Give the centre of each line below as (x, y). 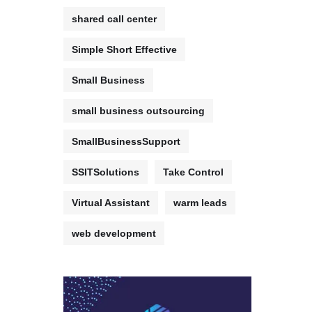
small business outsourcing (138, 111)
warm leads (200, 203)
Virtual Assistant (111, 203)
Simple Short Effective (124, 49)
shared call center (114, 19)
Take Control (193, 172)
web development (114, 233)
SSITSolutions (106, 172)
